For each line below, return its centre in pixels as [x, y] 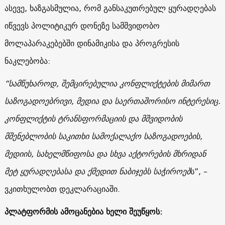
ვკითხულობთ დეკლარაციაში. [62, 189]
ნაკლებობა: [27, 61]
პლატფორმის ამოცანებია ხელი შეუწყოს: [83, 211]
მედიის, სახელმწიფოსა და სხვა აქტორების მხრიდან [105, 153]
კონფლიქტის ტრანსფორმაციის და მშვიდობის [93, 118]
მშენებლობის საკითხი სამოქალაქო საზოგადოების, [103, 136]
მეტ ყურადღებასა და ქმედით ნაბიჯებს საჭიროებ [97, 171]
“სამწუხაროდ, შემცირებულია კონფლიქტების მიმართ [107, 83]
